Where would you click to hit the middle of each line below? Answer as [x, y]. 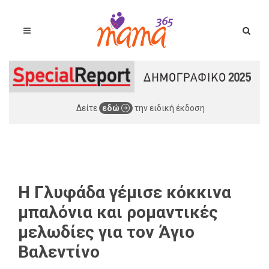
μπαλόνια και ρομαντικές [118, 212]
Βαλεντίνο [59, 252]
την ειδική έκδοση [169, 108]
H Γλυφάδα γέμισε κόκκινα [125, 192]
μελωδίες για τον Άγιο [106, 232]
